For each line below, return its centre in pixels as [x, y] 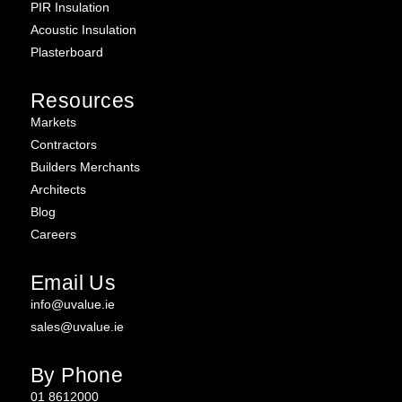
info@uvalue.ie [73, 305]
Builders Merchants [85, 167]
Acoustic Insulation [83, 30]
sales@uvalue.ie [77, 327]
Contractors [64, 145]
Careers [53, 235]
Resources [83, 101]
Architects [58, 190]
